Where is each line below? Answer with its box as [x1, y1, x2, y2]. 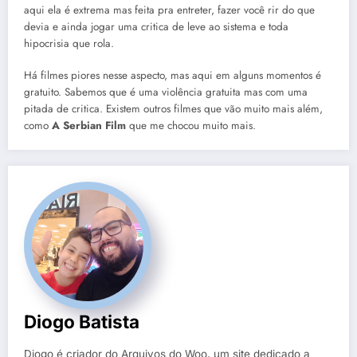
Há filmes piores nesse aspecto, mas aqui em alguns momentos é [24, 68, 321, 84]
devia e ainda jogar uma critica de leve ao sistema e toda [24, 18, 288, 34]
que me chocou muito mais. [126, 118, 256, 134]
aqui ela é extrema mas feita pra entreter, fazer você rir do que [24, 2, 315, 18]
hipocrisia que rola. [24, 35, 114, 51]
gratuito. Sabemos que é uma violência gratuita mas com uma [24, 84, 308, 100]
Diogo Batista [24, 311, 139, 333]
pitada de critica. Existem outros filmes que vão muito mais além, [24, 101, 323, 117]
